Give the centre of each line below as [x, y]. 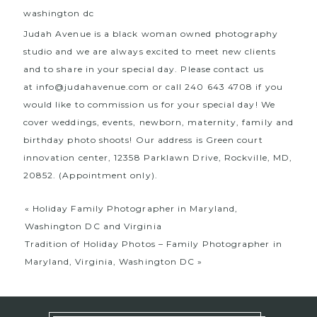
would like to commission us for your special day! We [149, 105]
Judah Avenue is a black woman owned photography [151, 34]
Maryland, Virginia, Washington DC [110, 262]
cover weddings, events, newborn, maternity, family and [158, 122]
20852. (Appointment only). [90, 175]
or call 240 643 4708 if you [216, 87]
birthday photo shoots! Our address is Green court [143, 140]
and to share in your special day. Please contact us [143, 69]
